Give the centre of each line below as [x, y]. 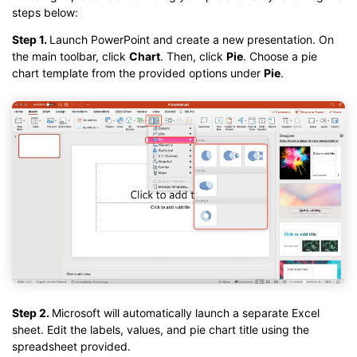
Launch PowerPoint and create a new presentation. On [192, 39]
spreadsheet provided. [71, 347]
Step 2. [32, 313]
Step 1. [31, 39]
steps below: [45, 12]
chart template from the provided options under [138, 73]
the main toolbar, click [71, 56]
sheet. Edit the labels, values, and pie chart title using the [161, 330]
